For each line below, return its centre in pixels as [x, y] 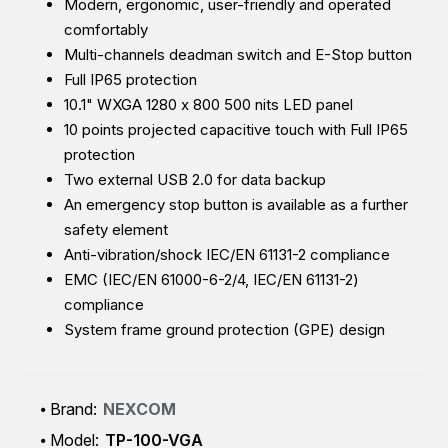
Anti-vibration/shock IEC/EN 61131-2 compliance [227, 255]
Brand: [73, 409]
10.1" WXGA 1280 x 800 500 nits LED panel [208, 105]
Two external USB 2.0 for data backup [195, 180]
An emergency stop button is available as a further [236, 205]
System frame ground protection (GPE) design [224, 330]
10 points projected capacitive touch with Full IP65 [236, 130]
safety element [116, 230]
